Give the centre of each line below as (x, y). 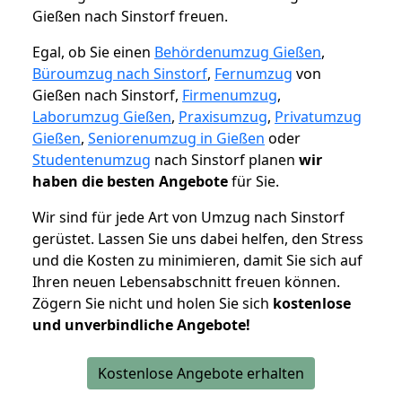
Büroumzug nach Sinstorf (120, 74)
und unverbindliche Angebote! (141, 325)
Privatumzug (318, 117)
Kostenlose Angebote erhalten (201, 374)
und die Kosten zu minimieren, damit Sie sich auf (197, 261)
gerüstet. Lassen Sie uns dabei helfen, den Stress (198, 239)
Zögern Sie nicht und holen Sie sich (153, 304)
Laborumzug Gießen (102, 117)
